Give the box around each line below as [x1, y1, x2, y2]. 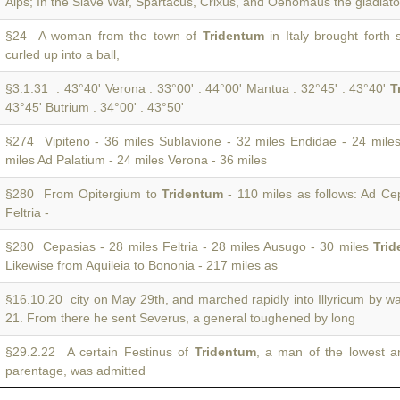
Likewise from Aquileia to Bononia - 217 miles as [5, 258, 278, 272]
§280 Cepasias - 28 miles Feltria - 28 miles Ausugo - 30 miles [5, 239, 373, 254]
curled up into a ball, [5, 47, 120, 62]
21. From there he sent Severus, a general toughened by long [5, 311, 355, 325]
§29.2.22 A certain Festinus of [5, 345, 195, 359]
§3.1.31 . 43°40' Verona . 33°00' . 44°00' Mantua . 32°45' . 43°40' [5, 81, 391, 96]
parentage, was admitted [5, 363, 146, 378]
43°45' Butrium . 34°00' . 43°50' [5, 100, 184, 114]
